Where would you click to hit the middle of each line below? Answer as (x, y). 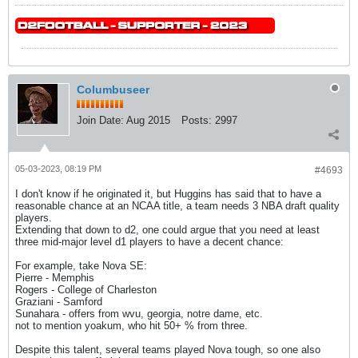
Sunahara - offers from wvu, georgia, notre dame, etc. (139, 314)
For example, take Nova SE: (81, 266)
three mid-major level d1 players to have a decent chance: (149, 242)
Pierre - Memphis (55, 278)
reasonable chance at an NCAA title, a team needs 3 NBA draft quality (177, 206)
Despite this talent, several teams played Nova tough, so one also (168, 350)
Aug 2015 (148, 120)
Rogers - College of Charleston (86, 290)
